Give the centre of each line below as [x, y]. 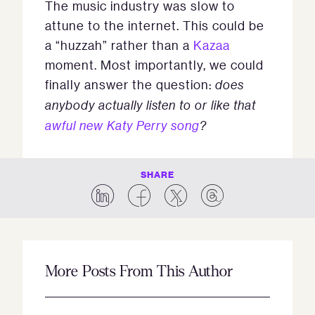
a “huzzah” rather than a [119, 45]
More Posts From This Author [139, 271]
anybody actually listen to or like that [150, 105]
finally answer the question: [130, 84]
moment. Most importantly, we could [154, 65]
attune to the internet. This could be [155, 25]
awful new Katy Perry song [122, 126]
